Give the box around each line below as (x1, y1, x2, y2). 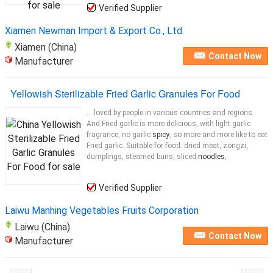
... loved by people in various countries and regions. (87, 108, 254, 117)
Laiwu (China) (15, 221, 70, 233)
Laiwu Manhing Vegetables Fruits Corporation (5, 205, 199, 216)
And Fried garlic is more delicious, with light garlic (87, 119, 250, 128)
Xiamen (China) (15, 41, 77, 53)
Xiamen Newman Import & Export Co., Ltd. (5, 25, 184, 37)
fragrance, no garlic (87, 130, 152, 139)
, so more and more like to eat (169, 130, 268, 139)
